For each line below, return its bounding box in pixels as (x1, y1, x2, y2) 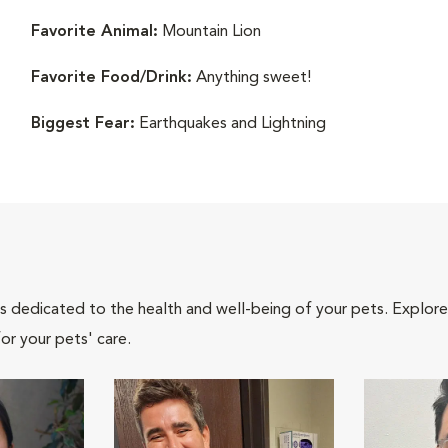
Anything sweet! (191, 70, 315, 86)
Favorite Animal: (30, 24, 158, 40)
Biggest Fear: (30, 116, 135, 132)
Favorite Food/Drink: (30, 70, 192, 86)
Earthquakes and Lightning (134, 116, 326, 132)
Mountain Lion (157, 24, 261, 40)
